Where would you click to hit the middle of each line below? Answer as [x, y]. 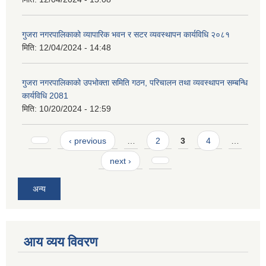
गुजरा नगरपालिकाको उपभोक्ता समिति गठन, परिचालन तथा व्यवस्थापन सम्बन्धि [135, 82]
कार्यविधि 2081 [45, 95]
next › [120, 161]
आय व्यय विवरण [61, 242]
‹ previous [88, 141]
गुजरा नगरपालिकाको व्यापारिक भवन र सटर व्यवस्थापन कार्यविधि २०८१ [126, 34]
